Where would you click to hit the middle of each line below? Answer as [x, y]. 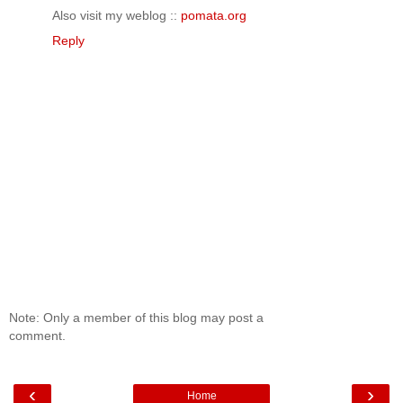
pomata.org [214, 16]
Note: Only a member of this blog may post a [136, 317]
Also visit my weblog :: [116, 16]
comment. [37, 335]
